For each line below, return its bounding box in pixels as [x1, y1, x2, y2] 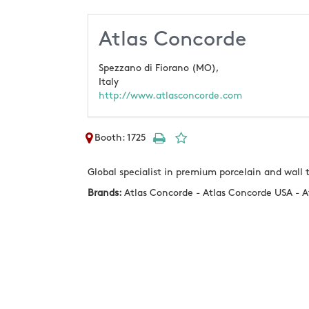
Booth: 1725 [94, 133, 146, 142]
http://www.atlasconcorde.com [99, 91, 242, 100]
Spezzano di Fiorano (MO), [99, 63, 221, 72]
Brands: [88, 188, 124, 197]
